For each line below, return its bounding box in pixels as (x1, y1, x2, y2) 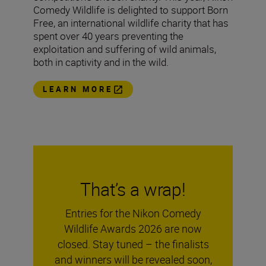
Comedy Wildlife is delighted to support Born (33, 3, 228, 17)
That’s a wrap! (80, 176, 186, 201)
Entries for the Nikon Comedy (65, 205, 201, 220)
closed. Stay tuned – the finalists (57, 236, 209, 251)
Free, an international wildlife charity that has (33, 16, 229, 30)
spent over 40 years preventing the (33, 29, 183, 43)
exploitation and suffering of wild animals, (33, 42, 216, 56)
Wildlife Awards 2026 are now (64, 221, 202, 236)
